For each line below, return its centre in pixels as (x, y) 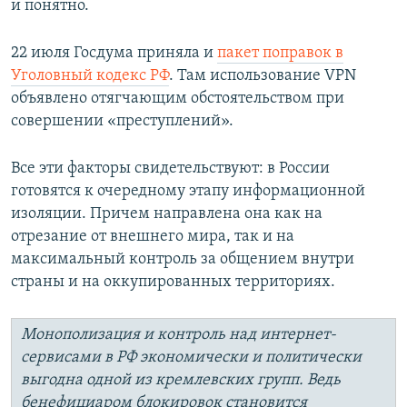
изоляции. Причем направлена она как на (167, 214)
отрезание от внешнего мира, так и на (153, 237)
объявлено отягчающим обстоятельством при (178, 99)
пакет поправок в (280, 54)
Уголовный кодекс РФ (90, 76)
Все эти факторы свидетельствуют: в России (170, 169)
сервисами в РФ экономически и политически (191, 358)
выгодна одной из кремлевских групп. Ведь (181, 381)
